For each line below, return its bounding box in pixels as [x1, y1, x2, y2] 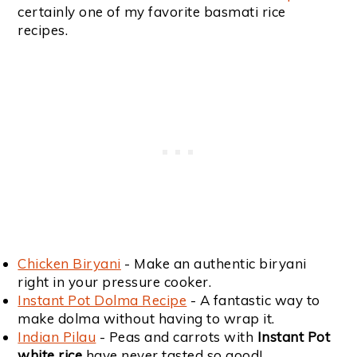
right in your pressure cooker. [18, 273, 212, 291]
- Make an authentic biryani [120, 255, 307, 273]
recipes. [18, 22, 69, 39]
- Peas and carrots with [96, 328, 254, 346]
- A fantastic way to [186, 292, 320, 309]
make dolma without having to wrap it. [18, 310, 275, 328]
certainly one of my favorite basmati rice [18, 3, 286, 21]
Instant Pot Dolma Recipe [18, 292, 187, 309]
